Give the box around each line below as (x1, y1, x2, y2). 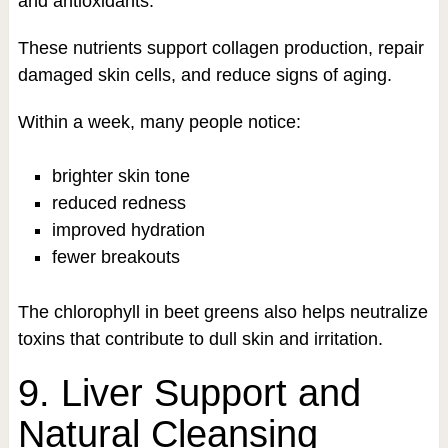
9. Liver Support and (17, 372, 361, 415)
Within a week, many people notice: (17, 111, 301, 132)
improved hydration (51, 219, 205, 240)
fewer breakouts (51, 246, 180, 267)
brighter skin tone (51, 165, 190, 186)
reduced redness (51, 192, 186, 213)
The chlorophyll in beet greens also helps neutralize (17, 302, 428, 323)
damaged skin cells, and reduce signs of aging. (17, 64, 392, 85)
